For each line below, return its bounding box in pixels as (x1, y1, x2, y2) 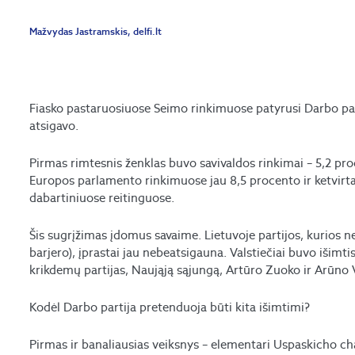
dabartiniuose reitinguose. (29, 189, 175, 205)
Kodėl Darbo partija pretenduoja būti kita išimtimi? (29, 299, 311, 315)
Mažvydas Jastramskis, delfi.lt (29, 25, 162, 37)
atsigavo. (29, 117, 79, 133)
